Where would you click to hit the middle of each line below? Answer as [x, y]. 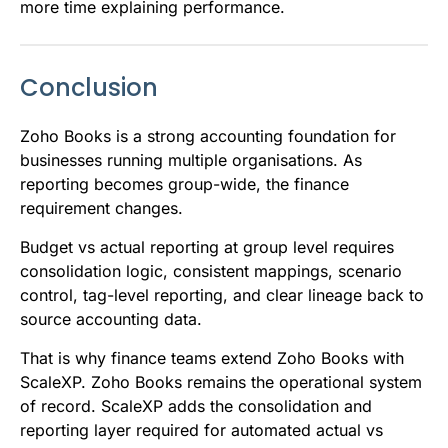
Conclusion [89, 87]
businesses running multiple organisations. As [191, 159]
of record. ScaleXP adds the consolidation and [196, 405]
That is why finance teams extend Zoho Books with [212, 357]
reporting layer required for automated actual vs [201, 429]
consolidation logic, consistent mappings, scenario [211, 270]
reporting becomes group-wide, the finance [184, 183]
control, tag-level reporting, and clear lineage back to [222, 294]
